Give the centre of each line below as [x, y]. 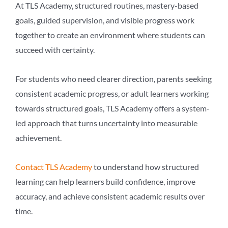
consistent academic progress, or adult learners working [112, 93]
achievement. [38, 137]
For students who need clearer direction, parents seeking [113, 78]
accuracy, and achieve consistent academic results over [110, 196]
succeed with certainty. [55, 49]
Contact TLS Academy [54, 166]
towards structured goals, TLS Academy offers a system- [112, 108]
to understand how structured [146, 166]
